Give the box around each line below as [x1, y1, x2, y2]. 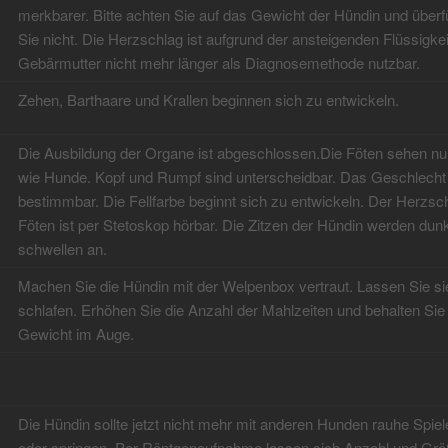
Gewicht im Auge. [17, 323, 134, 345]
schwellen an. [17, 238, 107, 260]
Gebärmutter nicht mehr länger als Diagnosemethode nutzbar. [17, 52, 420, 74]
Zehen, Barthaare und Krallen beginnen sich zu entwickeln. [17, 89, 399, 111]
